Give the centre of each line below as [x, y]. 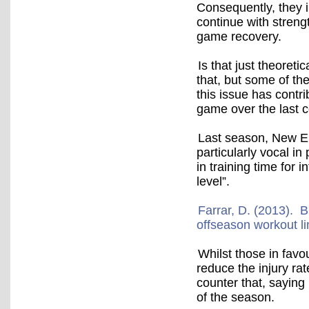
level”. [213, 181]
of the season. [236, 297]
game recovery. [239, 37]
